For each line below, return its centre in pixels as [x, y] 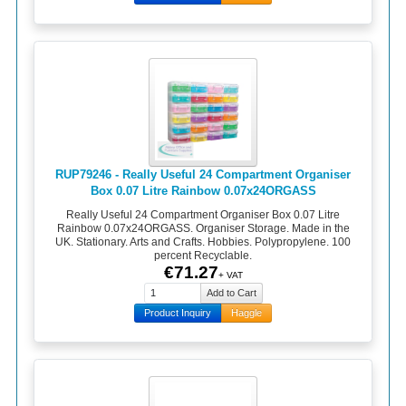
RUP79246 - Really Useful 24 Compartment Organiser [203, 175]
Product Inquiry [178, 313]
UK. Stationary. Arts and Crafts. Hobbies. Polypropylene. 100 [203, 242]
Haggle [246, 313]
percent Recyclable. [203, 255]
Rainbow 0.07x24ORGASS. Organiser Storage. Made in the [203, 228]
